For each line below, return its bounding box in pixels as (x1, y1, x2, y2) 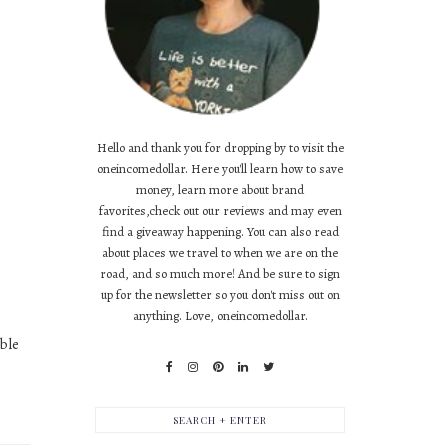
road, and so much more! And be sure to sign (100, 265, 340, 282)
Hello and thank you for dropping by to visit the (96, 139, 344, 156)
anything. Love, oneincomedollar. (132, 307, 308, 324)
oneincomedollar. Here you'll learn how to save (97, 160, 343, 177)
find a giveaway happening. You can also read (101, 223, 339, 240)
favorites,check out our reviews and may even (98, 202, 342, 219)
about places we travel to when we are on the (102, 244, 338, 261)
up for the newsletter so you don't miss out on (100, 286, 340, 303)
